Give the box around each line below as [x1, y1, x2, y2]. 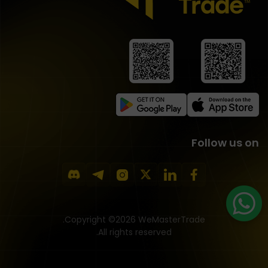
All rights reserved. [98, 226, 172, 239]
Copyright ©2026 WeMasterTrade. [65, 214, 205, 226]
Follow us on [191, 135, 259, 151]
